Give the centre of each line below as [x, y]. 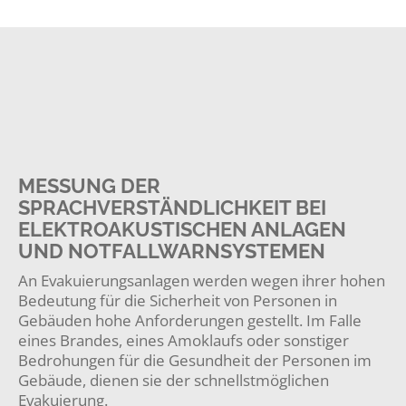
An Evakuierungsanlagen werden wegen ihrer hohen [202, 280]
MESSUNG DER [89, 186]
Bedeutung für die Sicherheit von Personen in [178, 300]
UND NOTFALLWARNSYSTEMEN [172, 251]
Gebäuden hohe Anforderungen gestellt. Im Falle [190, 320]
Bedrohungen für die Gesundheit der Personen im [195, 360]
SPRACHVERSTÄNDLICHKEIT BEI [172, 208]
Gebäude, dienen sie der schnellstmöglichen [174, 380]
